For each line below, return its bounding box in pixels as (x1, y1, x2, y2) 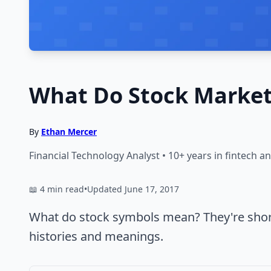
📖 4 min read (29, 183, 84, 195)
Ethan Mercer (41, 125, 97, 137)
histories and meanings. (29, 227, 163, 244)
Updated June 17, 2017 (87, 183, 179, 195)
